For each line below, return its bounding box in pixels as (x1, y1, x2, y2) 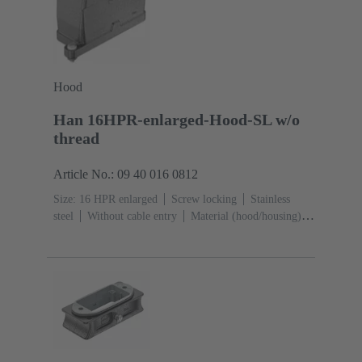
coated (53, 243, 82, 256)
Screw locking (171, 192, 237, 205)
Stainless (250, 192, 290, 205)
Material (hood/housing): (191, 209, 305, 222)
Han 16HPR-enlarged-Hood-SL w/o (53, 110, 300, 128)
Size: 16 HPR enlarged (53, 192, 158, 205)
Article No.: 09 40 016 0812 (53, 166, 198, 181)
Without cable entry (87, 209, 177, 222)
